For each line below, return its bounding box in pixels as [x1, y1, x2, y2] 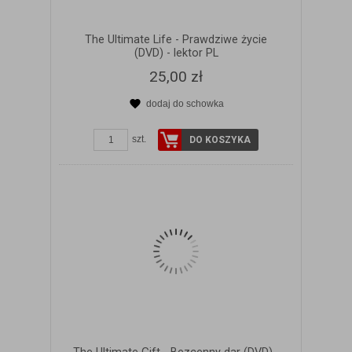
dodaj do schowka [145, 97, 224, 109]
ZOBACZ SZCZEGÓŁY [127, 112, 244, 126]
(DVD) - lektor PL [134, 46, 218, 60]
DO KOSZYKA [189, 134, 251, 145]
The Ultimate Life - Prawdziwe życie [85, 32, 267, 46]
